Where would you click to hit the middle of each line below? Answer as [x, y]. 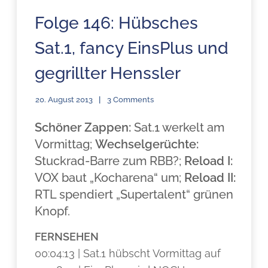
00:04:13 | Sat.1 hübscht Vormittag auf [128, 253]
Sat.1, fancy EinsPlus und [132, 48]
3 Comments [131, 100]
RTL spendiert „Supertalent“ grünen [134, 194]
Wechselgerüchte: [147, 144]
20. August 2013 [64, 100]
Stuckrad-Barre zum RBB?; [110, 161]
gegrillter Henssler [108, 73]
